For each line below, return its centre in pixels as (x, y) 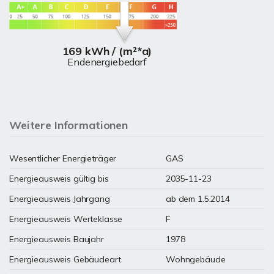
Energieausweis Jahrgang (60, 199)
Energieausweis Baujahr (57, 239)
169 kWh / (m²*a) (107, 51)
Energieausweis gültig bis (59, 179)
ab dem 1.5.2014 (198, 199)
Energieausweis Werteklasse (66, 219)
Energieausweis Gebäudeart (65, 259)
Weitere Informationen (68, 125)
